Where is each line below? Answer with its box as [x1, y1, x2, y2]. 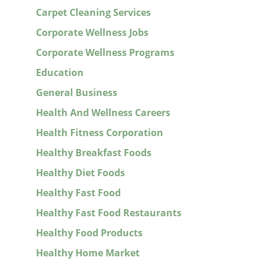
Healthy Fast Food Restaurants [35, 206, 181, 220]
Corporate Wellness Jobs [35, 26, 148, 39]
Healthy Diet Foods [35, 166, 125, 180]
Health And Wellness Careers [35, 106, 170, 120]
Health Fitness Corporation [35, 126, 163, 140]
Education [35, 66, 84, 80]
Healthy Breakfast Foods [35, 146, 151, 160]
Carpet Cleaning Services [35, 6, 151, 19]
